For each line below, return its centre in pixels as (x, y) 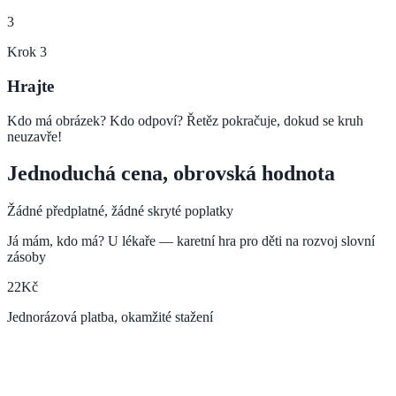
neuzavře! (34, 136)
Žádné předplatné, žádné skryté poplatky (120, 211)
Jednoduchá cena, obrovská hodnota (171, 174)
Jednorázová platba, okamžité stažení (110, 317)
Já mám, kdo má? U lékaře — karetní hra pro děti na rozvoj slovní (191, 241)
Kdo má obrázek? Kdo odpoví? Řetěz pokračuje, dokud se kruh (185, 120)
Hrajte (30, 86)
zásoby (27, 257)
